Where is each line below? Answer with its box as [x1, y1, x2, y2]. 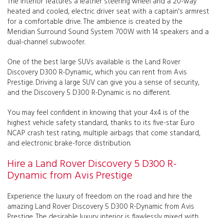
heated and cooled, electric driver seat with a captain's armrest [7, 5, 209, 18]
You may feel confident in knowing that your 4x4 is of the [7, 107, 189, 119]
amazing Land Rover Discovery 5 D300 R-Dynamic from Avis [7, 200, 194, 213]
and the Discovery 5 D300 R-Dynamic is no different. [7, 87, 170, 99]
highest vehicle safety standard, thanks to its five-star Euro [7, 117, 195, 129]
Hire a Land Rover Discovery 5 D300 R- [7, 155, 177, 173]
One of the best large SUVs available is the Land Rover [7, 56, 181, 68]
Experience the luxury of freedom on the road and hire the [7, 190, 192, 202]
